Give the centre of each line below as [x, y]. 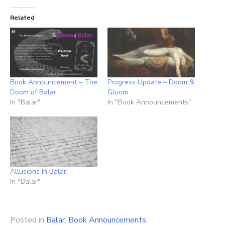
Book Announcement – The [54, 82]
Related [22, 18]
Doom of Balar [33, 92]
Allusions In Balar [38, 171]
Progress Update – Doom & [151, 82]
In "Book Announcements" [149, 102]
